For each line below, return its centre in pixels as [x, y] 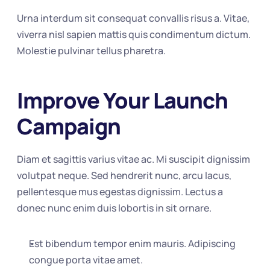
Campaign [69, 126]
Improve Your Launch [123, 100]
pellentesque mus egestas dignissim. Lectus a [120, 192]
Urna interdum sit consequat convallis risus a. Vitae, [133, 18]
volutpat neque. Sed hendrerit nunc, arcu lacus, [124, 175]
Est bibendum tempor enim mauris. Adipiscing [133, 243]
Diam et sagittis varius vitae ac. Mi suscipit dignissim [134, 159]
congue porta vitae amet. [86, 260]
